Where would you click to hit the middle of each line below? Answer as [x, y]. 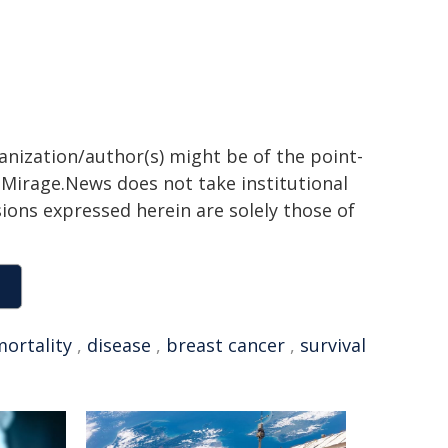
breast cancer [225, 345]
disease [119, 345]
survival [333, 345]
